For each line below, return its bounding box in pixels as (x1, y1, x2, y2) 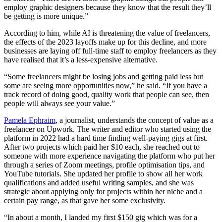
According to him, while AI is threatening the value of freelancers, (4, 29, 210, 38)
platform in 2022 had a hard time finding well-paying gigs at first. (4, 134, 208, 143)
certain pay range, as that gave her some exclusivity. (4, 196, 166, 205)
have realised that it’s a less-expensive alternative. (4, 55, 158, 64)
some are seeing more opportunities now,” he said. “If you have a (4, 81, 207, 90)
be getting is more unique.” (4, 12, 88, 21)
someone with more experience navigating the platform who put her (4, 152, 215, 161)
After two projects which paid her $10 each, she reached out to (4, 143, 200, 152)
